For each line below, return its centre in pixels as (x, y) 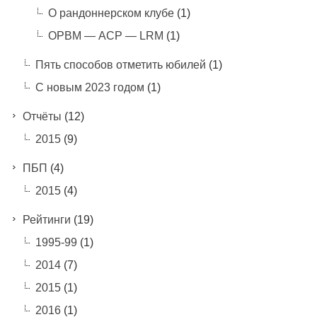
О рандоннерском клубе (111, 13)
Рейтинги (46, 219)
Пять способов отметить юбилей (120, 64)
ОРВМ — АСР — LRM (105, 35)
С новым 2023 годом (90, 87)
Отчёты (42, 116)
